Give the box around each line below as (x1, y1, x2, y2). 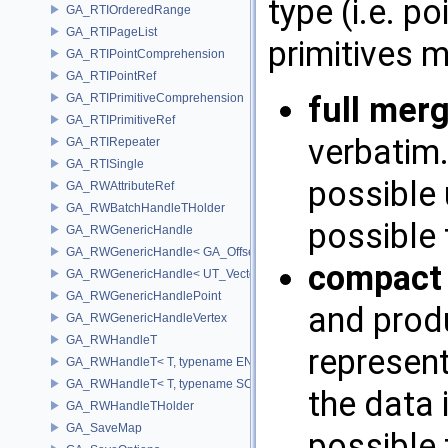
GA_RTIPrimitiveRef (66, 112, 175, 127)
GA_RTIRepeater (66, 134, 160, 149)
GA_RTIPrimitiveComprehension (66, 90, 244, 105)
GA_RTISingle (66, 156, 144, 171)
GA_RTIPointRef (66, 68, 156, 83)
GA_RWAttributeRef (66, 178, 174, 193)
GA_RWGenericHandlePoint (66, 288, 221, 303)
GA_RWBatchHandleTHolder (66, 200, 225, 215)
